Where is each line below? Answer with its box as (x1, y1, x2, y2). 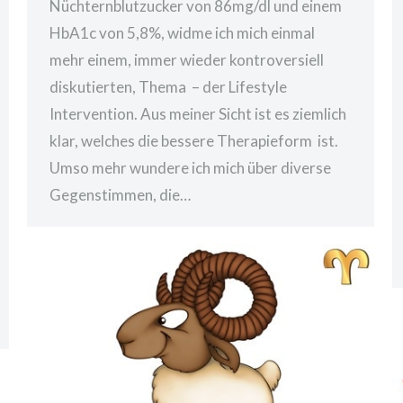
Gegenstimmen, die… (49, 184, 191, 204)
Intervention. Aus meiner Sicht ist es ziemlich (49, 103, 346, 123)
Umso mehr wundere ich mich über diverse (49, 157, 331, 177)
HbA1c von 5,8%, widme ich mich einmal (49, 22, 315, 42)
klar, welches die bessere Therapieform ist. (49, 130, 338, 150)
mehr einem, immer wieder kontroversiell (49, 49, 324, 69)
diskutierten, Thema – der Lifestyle (49, 76, 287, 96)
